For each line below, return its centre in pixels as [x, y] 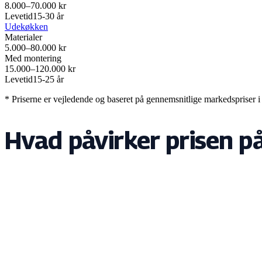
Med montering [33, 58]
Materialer [23, 37]
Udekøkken [26, 26]
